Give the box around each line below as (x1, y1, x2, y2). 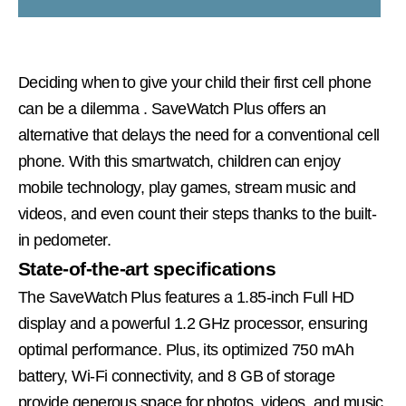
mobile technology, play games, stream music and (18, 179, 356, 197)
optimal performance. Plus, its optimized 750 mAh (18, 341, 354, 359)
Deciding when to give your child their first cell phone (18, 73, 372, 92)
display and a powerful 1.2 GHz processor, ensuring (18, 314, 367, 333)
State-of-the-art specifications (18, 258, 276, 279)
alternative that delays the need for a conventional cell (18, 126, 380, 144)
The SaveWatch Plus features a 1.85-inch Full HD (18, 288, 354, 306)
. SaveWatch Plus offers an (142, 100, 326, 118)
